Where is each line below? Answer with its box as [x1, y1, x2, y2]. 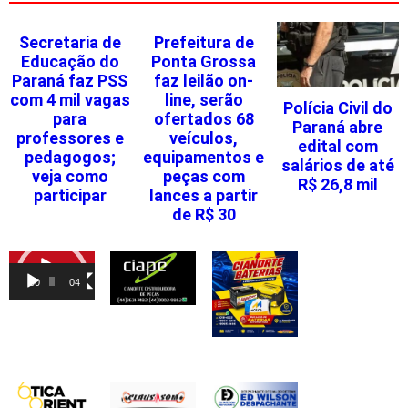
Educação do [20, 52, 119, 72]
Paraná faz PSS [12, 71, 128, 91]
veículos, [169, 128, 239, 148]
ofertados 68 [153, 109, 254, 129]
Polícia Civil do [282, 97, 393, 117]
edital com [297, 136, 378, 156]
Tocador [8, 250, 62, 269]
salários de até [280, 155, 394, 175]
